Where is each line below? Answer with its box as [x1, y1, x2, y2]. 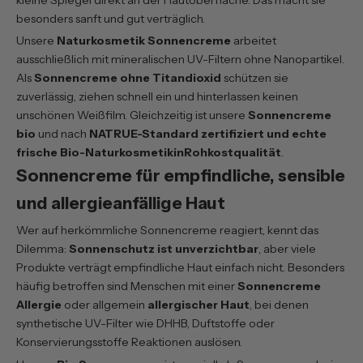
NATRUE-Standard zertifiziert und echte [89, 126, 327, 142]
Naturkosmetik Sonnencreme [57, 33, 233, 49]
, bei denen [250, 297, 309, 313]
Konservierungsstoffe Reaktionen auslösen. [16, 335, 242, 350]
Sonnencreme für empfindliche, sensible [16, 165, 345, 186]
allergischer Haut [145, 297, 250, 313]
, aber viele [258, 241, 316, 257]
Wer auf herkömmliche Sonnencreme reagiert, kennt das [16, 223, 318, 238]
